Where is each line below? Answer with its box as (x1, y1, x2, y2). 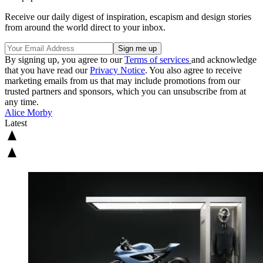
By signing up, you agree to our (5, 55, 124, 65)
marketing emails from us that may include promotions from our (5, 76, 240, 86)
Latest (5, 118, 27, 129)
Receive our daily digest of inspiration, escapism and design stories (5, 12, 251, 22)
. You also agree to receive (145, 65, 242, 76)
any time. (5, 97, 39, 107)
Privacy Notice (90, 65, 145, 76)
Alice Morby (5, 107, 52, 118)
